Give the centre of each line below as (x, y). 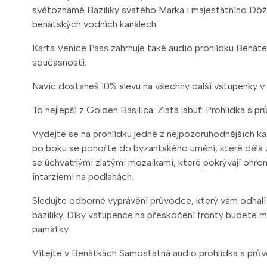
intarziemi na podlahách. (83, 177)
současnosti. (59, 62)
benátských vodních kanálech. (95, 24)
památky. (51, 229)
